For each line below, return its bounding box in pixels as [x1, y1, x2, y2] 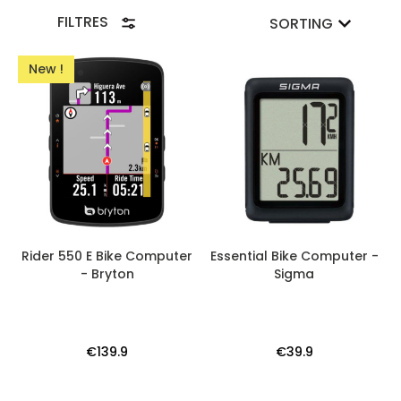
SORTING [269, 13, 333, 34]
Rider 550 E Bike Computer [21, 247, 192, 265]
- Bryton [80, 265, 134, 283]
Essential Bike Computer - [209, 247, 379, 265]
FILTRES [56, 12, 112, 32]
